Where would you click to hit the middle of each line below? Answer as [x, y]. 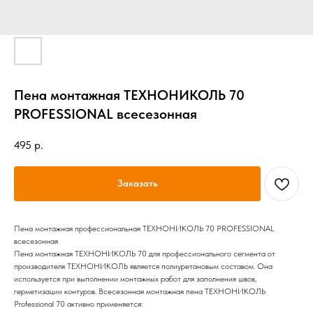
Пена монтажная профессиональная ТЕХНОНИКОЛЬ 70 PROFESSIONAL [144, 228]
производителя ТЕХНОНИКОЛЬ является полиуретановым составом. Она [143, 266]
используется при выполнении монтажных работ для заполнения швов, [135, 278]
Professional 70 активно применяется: [78, 304]
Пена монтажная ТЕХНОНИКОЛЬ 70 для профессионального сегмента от [145, 253]
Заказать [137, 183]
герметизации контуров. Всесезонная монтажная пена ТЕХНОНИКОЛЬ [140, 291]
